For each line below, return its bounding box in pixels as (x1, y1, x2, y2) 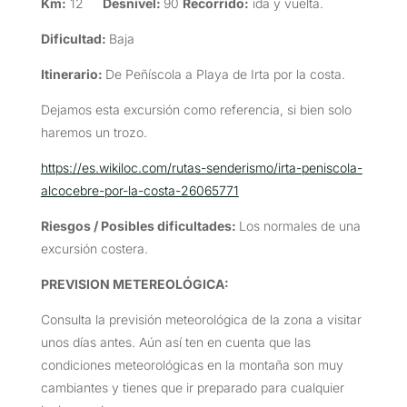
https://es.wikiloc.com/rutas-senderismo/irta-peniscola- (40, 159, 362, 175)
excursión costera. (40, 240, 148, 256)
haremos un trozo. (40, 124, 147, 140)
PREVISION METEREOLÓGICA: (40, 275, 229, 292)
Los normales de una (238, 217, 361, 233)
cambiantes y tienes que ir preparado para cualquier (40, 379, 344, 395)
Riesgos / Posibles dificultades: (40, 217, 239, 233)
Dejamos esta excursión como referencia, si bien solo (40, 101, 352, 117)
